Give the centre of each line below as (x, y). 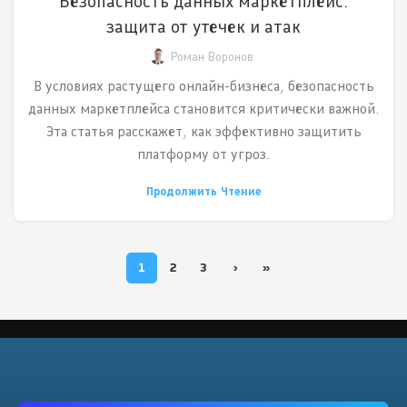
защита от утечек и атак (203, 27)
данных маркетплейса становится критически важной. (203, 109)
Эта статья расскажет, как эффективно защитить (203, 132)
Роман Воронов (212, 57)
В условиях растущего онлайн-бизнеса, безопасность (203, 86)
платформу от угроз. (203, 154)
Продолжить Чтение (203, 192)
